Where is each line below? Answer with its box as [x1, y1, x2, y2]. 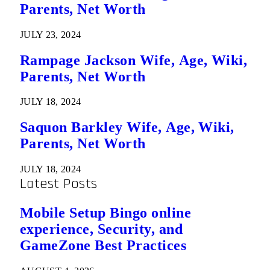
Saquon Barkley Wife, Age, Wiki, [20, 119, 234, 136]
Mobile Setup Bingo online [20, 205, 191, 221]
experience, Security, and [20, 221, 183, 237]
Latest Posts [20, 175, 98, 193]
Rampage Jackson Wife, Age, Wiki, [20, 52, 248, 68]
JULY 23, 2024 [20, 29, 81, 40]
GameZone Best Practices [20, 237, 187, 254]
